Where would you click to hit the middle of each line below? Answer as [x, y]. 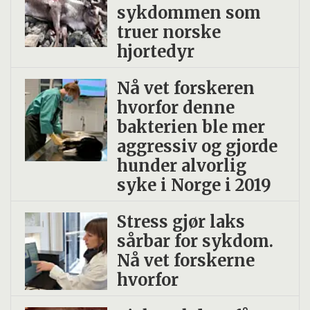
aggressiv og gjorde [197, 146]
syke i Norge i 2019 [194, 185]
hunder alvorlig [181, 165]
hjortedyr [155, 52]
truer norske [168, 33]
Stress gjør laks [181, 221]
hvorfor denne [175, 107]
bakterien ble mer [191, 127]
